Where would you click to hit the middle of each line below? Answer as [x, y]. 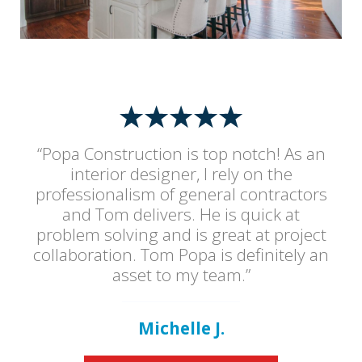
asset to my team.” [181, 274]
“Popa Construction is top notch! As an [181, 153]
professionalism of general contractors [181, 194]
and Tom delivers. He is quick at [181, 214]
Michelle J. [181, 328]
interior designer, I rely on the [181, 173]
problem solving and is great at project [181, 234]
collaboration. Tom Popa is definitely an [181, 254]
